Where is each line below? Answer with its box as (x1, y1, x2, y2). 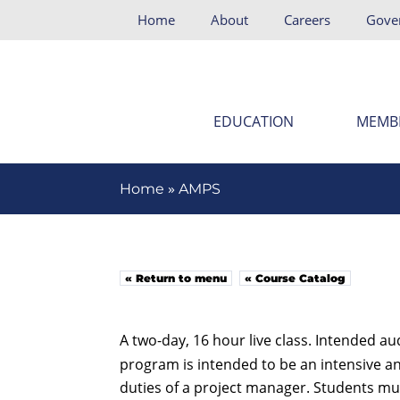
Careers (284, 11, 331, 29)
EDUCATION (212, 112, 294, 131)
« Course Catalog (245, 271, 346, 285)
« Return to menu (125, 271, 228, 285)
